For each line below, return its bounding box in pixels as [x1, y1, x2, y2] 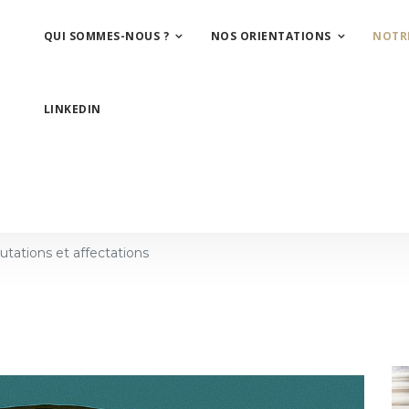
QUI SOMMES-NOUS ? [43, 28, 170, 44]
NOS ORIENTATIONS [210, 28, 331, 44]
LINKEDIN [43, 101, 101, 117]
